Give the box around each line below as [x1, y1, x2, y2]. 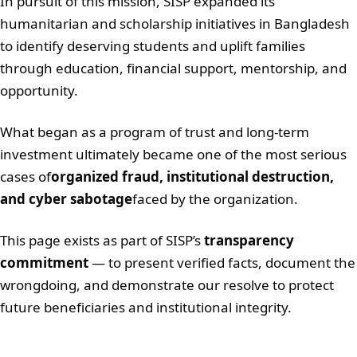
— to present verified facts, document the [88, 253, 355, 272]
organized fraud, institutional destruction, [51, 167, 334, 186]
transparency [201, 231, 294, 249]
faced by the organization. [132, 190, 298, 208]
